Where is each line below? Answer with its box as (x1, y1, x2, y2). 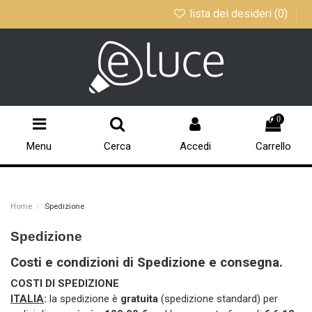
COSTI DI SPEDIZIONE (10, 276, 119, 290)
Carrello (255, 140, 291, 153)
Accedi (179, 140, 211, 153)
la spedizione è (49, 292, 120, 305)
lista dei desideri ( (187, 6, 278, 20)
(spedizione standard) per (158, 292, 278, 305)
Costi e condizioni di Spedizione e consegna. (10, 255, 283, 271)
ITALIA (10, 292, 44, 305)
